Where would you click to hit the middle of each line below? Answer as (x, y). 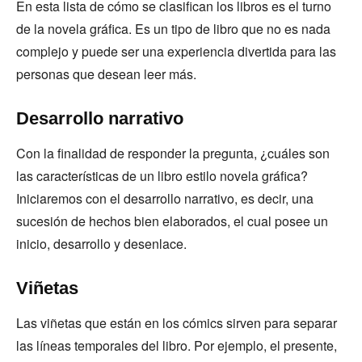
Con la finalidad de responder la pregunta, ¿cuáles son (173, 153)
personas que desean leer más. (108, 74)
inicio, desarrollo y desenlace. (103, 244)
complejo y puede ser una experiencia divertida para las (176, 51)
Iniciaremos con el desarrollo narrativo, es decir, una (165, 198)
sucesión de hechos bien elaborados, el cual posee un (172, 221)
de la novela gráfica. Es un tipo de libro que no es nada (173, 29)
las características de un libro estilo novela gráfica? (162, 176)
